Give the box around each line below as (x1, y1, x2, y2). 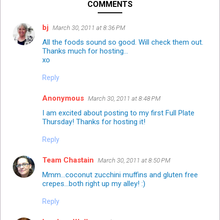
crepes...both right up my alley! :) (42, 179, 145, 188)
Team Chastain (42, 155, 94, 165)
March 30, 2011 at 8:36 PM (53, 24, 125, 31)
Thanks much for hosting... (42, 46, 128, 55)
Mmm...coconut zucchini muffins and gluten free (42, 170, 198, 179)
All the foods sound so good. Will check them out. (42, 37, 203, 47)
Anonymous (42, 93, 84, 103)
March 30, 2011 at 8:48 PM (88, 94, 161, 102)
